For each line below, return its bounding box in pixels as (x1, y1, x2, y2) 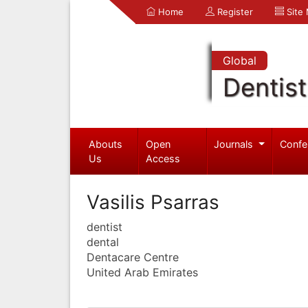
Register (214, 6, 253, 17)
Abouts (88, 137, 122, 150)
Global (222, 54, 256, 67)
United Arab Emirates (87, 265, 198, 279)
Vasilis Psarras (87, 190, 219, 214)
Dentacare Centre (87, 250, 179, 264)
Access (146, 152, 181, 164)
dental (87, 234, 119, 249)
